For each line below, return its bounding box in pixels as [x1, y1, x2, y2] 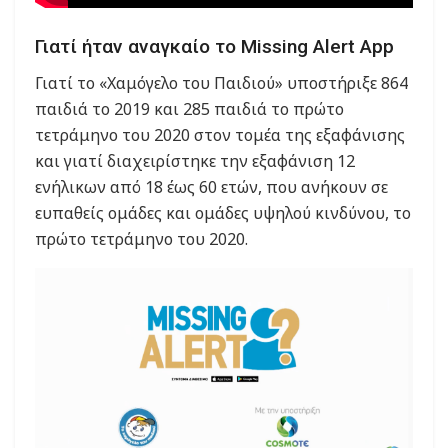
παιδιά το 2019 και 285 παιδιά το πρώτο [35, 98, 344, 121]
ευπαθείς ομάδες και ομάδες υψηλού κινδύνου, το [35, 202, 411, 225]
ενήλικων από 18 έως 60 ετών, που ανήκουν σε [35, 176, 388, 199]
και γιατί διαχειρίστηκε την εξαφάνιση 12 [35, 150, 355, 173]
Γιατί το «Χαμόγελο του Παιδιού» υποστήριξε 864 [35, 72, 408, 95]
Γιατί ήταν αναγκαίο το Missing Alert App [35, 34, 394, 58]
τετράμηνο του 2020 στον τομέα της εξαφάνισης [35, 124, 405, 147]
